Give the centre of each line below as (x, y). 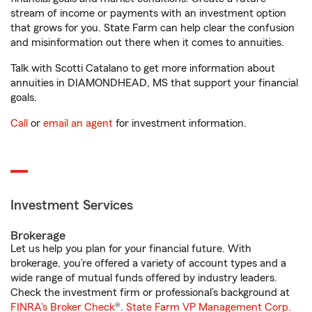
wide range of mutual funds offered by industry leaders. (144, 278)
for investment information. (180, 123)
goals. (24, 97)
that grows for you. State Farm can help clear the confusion (153, 28)
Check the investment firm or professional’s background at (150, 292)
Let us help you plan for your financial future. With (131, 249)
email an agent (78, 123)
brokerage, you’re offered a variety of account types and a (148, 263)
